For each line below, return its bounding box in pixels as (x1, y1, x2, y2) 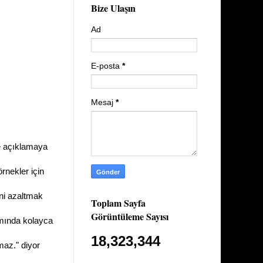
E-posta (91, 60, 122, 70)
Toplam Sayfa (91, 195, 146, 210)
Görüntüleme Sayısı (91, 209, 168, 223)
